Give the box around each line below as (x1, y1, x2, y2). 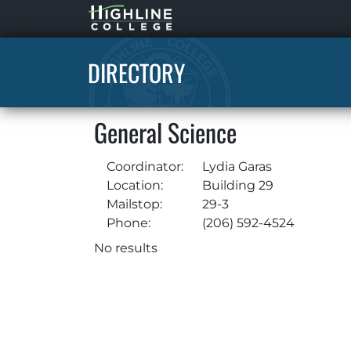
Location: (107, 178, 163, 193)
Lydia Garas (202, 159, 272, 174)
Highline (88, 6, 141, 21)
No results (94, 241, 157, 255)
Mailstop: (107, 197, 162, 212)
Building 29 (199, 178, 273, 193)
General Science (94, 114, 237, 150)
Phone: (107, 215, 150, 230)
